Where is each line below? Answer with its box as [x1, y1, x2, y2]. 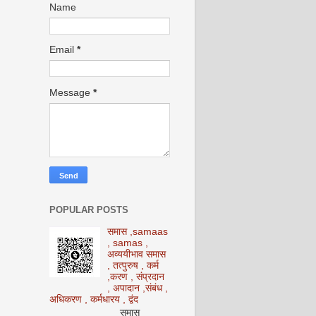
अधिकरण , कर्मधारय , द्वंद [49, 294, 138, 305]
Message [49, 87, 93, 98]
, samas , [107, 238, 149, 248]
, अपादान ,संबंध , [107, 283, 169, 293]
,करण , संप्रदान [107, 272, 165, 282]
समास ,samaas [107, 226, 169, 237]
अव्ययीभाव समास [107, 249, 166, 260]
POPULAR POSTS [49, 205, 128, 216]
